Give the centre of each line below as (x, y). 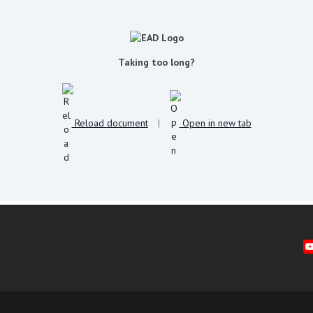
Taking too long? (156, 62)
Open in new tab (215, 123)
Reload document (110, 123)
